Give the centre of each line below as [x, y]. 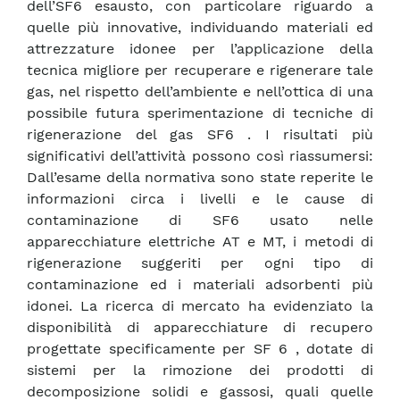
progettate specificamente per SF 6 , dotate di [200, 349]
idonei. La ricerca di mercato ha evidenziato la [200, 306]
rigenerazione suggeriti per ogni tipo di [200, 263]
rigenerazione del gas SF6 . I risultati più [200, 135]
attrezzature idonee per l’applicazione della [200, 49]
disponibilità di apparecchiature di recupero [200, 328]
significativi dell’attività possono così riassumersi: [200, 156]
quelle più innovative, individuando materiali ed [200, 28]
